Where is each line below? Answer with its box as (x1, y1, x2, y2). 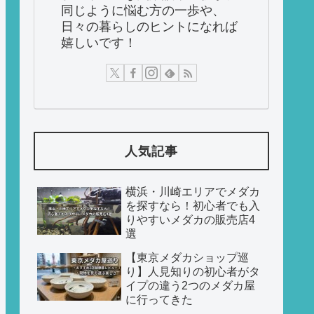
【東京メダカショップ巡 (125, 252, 249, 264)
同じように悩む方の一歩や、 (61, 3, 225, 18)
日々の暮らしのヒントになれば (61, 19, 238, 34)
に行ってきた (125, 294, 193, 306)
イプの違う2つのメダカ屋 (125, 280, 255, 292)
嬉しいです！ (61, 35, 137, 50)
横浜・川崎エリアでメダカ (125, 186, 260, 198)
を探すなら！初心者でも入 (125, 200, 260, 212)
